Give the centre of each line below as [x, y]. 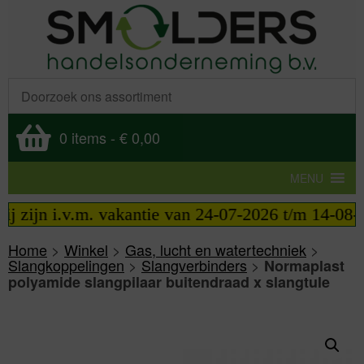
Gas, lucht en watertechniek [216, 249]
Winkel [86, 249]
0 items [83, 137]
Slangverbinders [194, 265]
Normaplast [304, 266]
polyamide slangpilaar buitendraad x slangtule [169, 282]
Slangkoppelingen [66, 265]
